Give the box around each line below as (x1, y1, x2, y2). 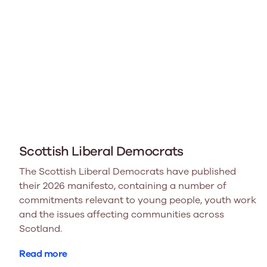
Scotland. (19, 222, 62, 235)
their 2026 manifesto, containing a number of (19, 179, 226, 193)
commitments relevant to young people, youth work (19, 193, 256, 207)
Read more (19, 247, 67, 260)
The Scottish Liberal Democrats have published (19, 164, 236, 178)
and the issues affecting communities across (19, 207, 224, 221)
